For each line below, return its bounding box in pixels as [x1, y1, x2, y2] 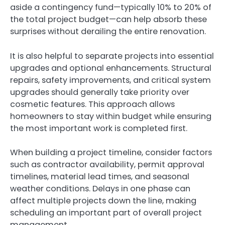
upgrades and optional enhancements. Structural [10, 62, 211, 74]
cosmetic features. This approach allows [10, 98, 175, 110]
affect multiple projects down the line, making [10, 194, 196, 206]
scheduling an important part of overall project [10, 206, 202, 218]
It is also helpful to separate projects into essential [10, 50, 214, 62]
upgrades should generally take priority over [10, 86, 189, 98]
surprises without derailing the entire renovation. [10, 26, 206, 38]
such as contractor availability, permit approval [10, 158, 204, 170]
